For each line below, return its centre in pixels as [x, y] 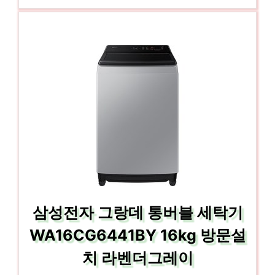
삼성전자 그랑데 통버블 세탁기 [137, 212]
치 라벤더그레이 [137, 258]
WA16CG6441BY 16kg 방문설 [137, 235]
